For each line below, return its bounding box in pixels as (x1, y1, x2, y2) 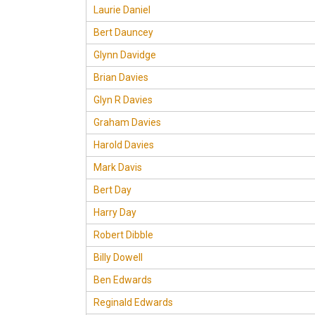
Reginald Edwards (94, 297, 173, 308)
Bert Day (94, 184, 131, 195)
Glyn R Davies (94, 94, 153, 105)
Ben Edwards (94, 274, 152, 285)
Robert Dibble (94, 229, 153, 240)
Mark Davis (94, 162, 142, 173)
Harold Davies (94, 139, 154, 150)
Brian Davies (94, 72, 148, 83)
